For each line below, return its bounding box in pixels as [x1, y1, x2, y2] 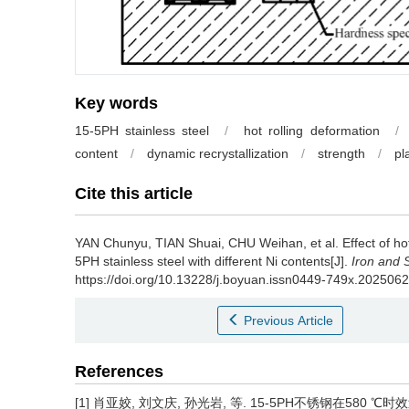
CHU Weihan [228, 236, 303, 251]
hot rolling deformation [244, 123, 380, 139]
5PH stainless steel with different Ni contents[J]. [75, 254, 351, 269]
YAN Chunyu [75, 236, 148, 251]
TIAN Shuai [155, 236, 221, 251]
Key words [75, 94, 158, 113]
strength [318, 146, 365, 162]
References [75, 362, 163, 382]
